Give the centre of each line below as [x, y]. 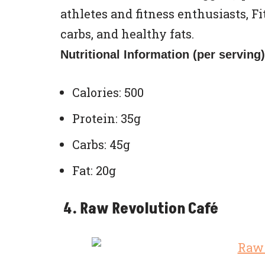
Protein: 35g [106, 118]
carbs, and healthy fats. [127, 34]
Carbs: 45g [101, 144]
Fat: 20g [94, 170]
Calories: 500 [108, 92]
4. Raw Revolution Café [139, 209]
